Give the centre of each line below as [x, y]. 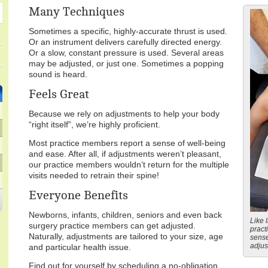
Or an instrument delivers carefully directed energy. [126, 42]
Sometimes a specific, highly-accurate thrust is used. [128, 31]
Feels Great [59, 94]
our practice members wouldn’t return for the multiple [129, 165]
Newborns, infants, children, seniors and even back [126, 215]
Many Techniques [77, 12]
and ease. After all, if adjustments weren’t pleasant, [125, 154]
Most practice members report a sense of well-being [127, 143]
